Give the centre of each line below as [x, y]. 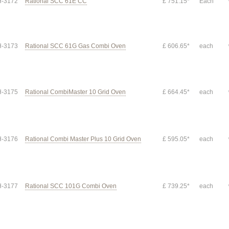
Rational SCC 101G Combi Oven [71, 186]
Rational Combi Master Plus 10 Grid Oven [83, 139]
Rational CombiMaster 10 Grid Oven [75, 92]
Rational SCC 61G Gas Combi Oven [75, 46]
